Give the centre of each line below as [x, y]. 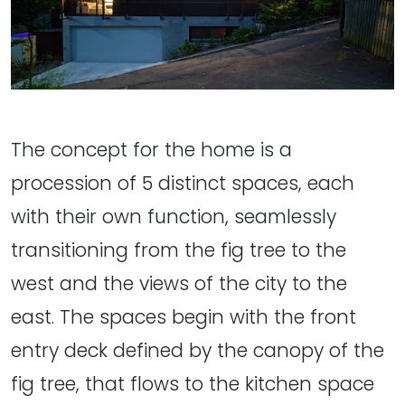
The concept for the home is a [151, 149]
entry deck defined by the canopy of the [198, 350]
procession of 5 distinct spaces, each [183, 183]
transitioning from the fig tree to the [179, 250]
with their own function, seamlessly [174, 216]
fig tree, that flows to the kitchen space [193, 383]
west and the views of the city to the [179, 283]
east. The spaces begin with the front [184, 316]
